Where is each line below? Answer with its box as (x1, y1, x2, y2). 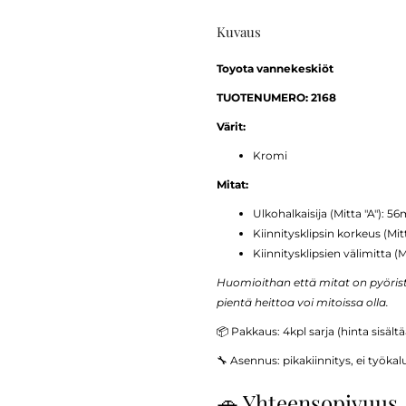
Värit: (217, 120, 246, 134)
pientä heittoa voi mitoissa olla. (217, 295, 389, 310)
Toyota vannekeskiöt (217, 62, 333, 76)
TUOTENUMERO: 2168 (217, 91, 336, 105)
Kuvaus (217, 23, 261, 42)
